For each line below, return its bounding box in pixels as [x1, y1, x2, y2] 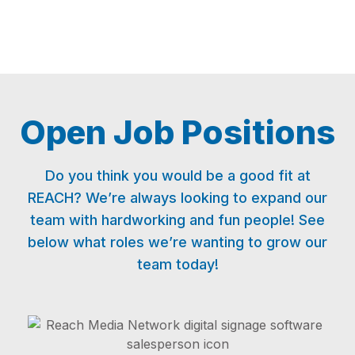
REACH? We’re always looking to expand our [28, 189, 327, 206]
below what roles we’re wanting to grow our [28, 234, 327, 250]
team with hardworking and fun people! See [30, 212, 325, 228]
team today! [136, 256, 219, 273]
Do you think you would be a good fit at [44, 167, 311, 184]
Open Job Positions [20, 112, 335, 152]
